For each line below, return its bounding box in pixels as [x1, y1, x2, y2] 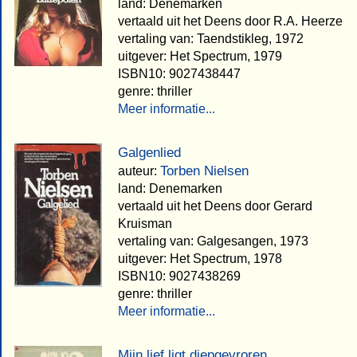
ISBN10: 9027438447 [118, 66, 241, 80]
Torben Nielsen [160, 163, 249, 178]
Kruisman [118, 216, 172, 230]
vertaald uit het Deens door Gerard [118, 198, 312, 213]
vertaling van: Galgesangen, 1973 [118, 233, 308, 248]
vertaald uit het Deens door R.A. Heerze [118, 14, 343, 28]
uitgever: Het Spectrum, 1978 [118, 251, 282, 265]
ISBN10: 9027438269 [118, 269, 241, 283]
